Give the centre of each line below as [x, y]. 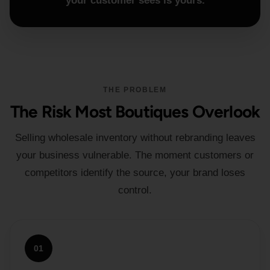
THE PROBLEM [135, 90]
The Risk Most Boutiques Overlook [135, 111]
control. [135, 190]
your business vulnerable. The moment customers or [135, 155]
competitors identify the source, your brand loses [135, 173]
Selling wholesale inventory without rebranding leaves [135, 138]
